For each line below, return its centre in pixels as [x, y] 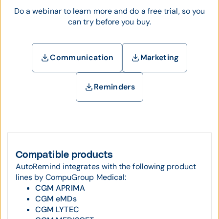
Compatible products [65, 155]
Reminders [114, 87]
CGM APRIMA [60, 188]
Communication [82, 57]
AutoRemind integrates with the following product [106, 166]
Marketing [159, 57]
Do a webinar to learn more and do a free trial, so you [109, 11]
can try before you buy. [109, 22]
